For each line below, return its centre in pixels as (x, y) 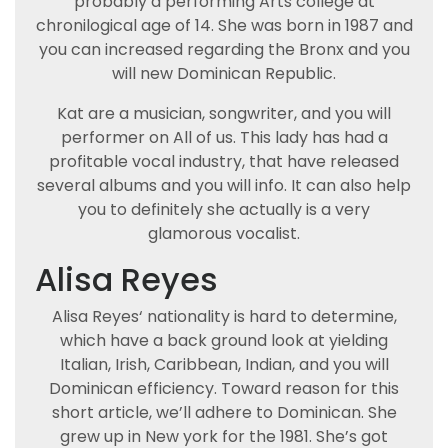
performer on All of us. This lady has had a (224, 137)
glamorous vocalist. (224, 233)
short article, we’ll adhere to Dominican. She (224, 412)
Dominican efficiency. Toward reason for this (224, 388)
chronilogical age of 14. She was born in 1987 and (224, 25)
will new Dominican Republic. (224, 73)
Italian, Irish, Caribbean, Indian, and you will (224, 364)
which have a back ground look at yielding (224, 340)
